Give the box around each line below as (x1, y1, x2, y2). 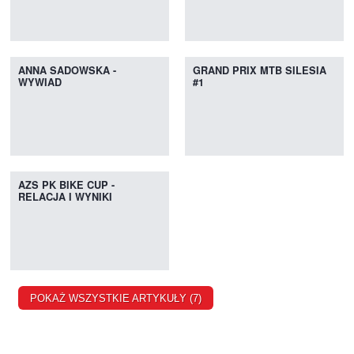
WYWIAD (18, 77, 62, 88)
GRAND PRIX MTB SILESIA (192, 65, 326, 77)
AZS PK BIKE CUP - (18, 179, 115, 191)
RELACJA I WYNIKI (18, 191, 113, 203)
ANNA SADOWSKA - (18, 65, 117, 77)
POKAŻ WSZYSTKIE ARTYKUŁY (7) (30, 292, 202, 305)
